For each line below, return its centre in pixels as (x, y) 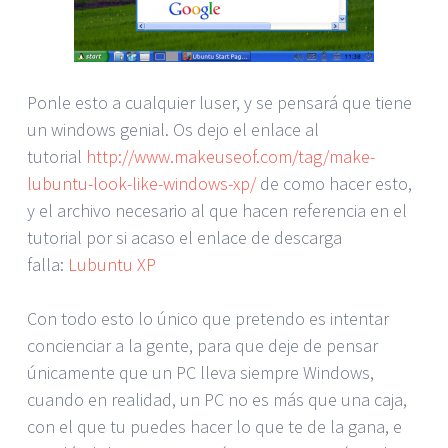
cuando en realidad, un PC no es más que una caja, (217, 399)
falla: (47, 264)
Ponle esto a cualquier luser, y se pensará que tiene (219, 102)
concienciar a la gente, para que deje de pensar (202, 345)
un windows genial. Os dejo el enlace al (173, 129)
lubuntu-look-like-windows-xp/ (141, 183)
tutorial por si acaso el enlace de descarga (184, 237)
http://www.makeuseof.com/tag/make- (230, 156)
